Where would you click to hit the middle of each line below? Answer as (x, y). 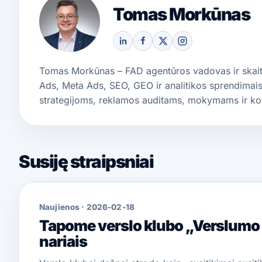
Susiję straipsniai (86, 161)
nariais (63, 241)
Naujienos (60, 207)
